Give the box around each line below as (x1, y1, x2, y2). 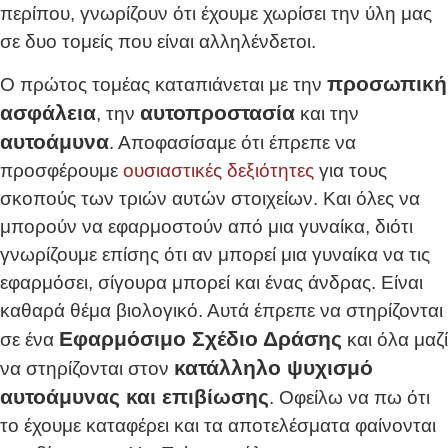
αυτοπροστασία (140, 100, 295, 124)
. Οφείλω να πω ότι (269, 386, 430, 408)
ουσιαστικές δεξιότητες (123, 159, 314, 181)
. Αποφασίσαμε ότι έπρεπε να (109, 131, 356, 153)
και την (295, 102, 359, 124)
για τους (314, 159, 387, 181)
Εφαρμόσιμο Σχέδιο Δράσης (59, 326, 342, 350)
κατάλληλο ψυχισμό (174, 355, 373, 379)
